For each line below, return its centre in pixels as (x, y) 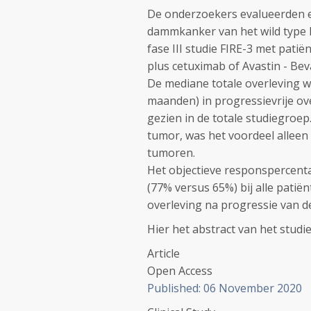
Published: (175, 288)
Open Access (180, 271)
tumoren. (171, 153)
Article (163, 253)
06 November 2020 (253, 288)
